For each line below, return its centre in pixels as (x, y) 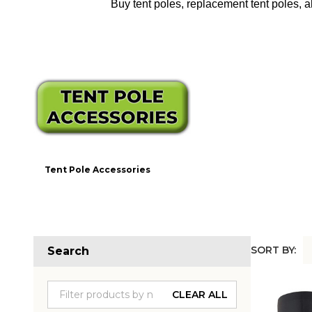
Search (68, 251)
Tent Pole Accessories (97, 169)
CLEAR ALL (200, 294)
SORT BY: (273, 250)
